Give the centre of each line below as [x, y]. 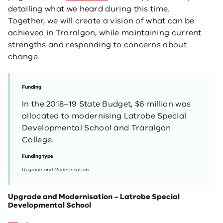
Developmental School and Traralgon [97, 128]
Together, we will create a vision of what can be [101, 21]
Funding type [38, 156]
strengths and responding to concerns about [97, 45]
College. [38, 140]
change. [24, 57]
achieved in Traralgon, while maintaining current [105, 33]
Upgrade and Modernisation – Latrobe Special [94, 197]
